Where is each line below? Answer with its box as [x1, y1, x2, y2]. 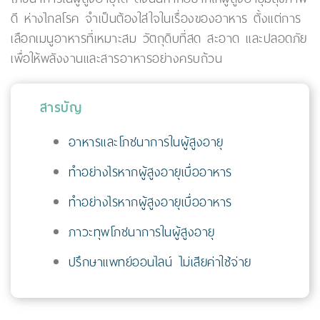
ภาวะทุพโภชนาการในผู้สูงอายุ [68, 221, 215, 244]
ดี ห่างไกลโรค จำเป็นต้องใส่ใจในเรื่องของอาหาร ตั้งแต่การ [11, 7, 301, 31]
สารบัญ [39, 96, 82, 119]
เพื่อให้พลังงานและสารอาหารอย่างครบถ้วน [11, 47, 222, 71]
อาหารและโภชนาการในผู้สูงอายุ [68, 131, 224, 154]
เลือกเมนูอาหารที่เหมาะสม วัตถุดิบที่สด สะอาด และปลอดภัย [11, 27, 307, 51]
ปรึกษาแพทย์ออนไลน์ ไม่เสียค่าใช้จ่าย [68, 251, 251, 274]
